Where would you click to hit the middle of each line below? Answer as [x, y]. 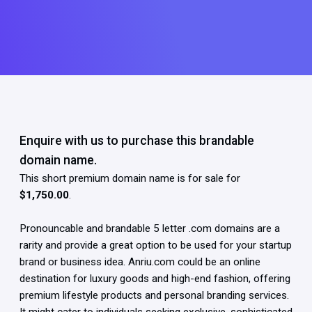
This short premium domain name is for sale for [130, 179]
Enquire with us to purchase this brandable [137, 141]
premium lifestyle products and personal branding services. [154, 296]
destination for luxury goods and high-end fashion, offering [155, 279]
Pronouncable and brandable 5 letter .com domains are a [150, 229]
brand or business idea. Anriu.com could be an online [140, 262]
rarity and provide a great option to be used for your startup [156, 245]
